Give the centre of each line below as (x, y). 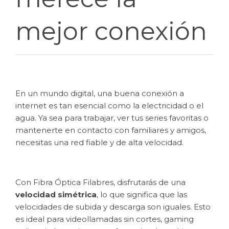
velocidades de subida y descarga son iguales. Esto (113, 207)
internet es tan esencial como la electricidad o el (109, 106)
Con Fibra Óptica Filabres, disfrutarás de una (100, 182)
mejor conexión (111, 31)
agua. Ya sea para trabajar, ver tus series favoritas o (112, 118)
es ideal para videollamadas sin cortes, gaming (105, 219)
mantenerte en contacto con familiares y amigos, (111, 130)
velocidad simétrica (56, 194)
